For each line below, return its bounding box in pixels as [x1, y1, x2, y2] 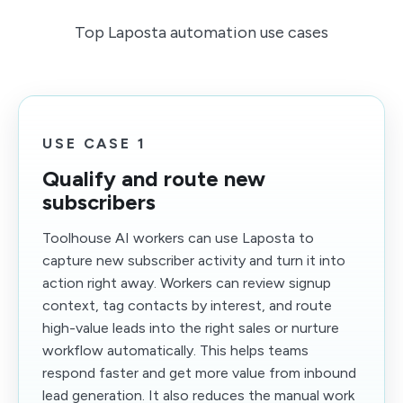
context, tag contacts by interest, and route [42, 297, 332, 314]
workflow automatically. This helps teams [42, 342, 309, 359]
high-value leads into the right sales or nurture [42, 319, 339, 336]
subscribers [42, 189, 156, 215]
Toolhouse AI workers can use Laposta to [42, 229, 314, 246]
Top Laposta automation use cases [75, 22, 328, 42]
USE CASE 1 [42, 135, 147, 152]
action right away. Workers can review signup [42, 274, 331, 291]
